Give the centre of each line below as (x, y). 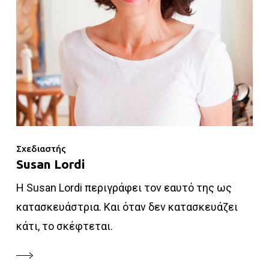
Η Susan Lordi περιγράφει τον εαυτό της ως (124, 187)
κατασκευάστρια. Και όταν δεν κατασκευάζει (127, 207)
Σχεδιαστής (41, 148)
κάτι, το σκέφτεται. (64, 226)
